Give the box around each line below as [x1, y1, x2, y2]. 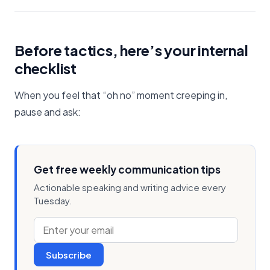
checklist [14, 58, 77, 77]
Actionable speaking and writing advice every [34, 181, 226, 193]
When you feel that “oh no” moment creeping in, [14, 88, 227, 101]
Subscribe [46, 248, 92, 260]
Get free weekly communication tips [34, 162, 221, 176]
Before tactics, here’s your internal [14, 40, 248, 59]
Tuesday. [34, 194, 72, 206]
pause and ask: [14, 105, 81, 118]
